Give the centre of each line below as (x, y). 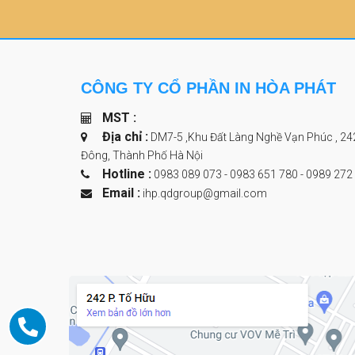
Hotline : (126, 174)
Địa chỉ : (125, 137)
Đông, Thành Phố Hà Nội (142, 156)
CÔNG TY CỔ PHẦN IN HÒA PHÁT (208, 88)
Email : (121, 193)
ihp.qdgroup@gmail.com (204, 194)
